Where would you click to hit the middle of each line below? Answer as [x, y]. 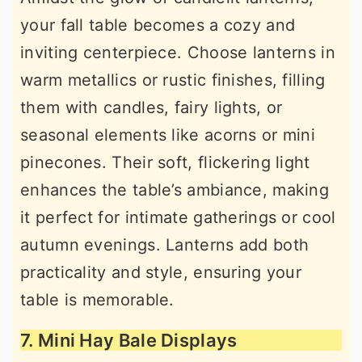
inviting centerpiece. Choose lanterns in [178, 53]
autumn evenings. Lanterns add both [165, 245]
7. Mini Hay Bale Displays [129, 340]
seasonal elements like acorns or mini [168, 135]
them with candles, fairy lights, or [152, 107]
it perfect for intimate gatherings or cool [178, 217]
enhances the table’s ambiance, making [175, 190]
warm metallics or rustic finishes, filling [173, 80]
